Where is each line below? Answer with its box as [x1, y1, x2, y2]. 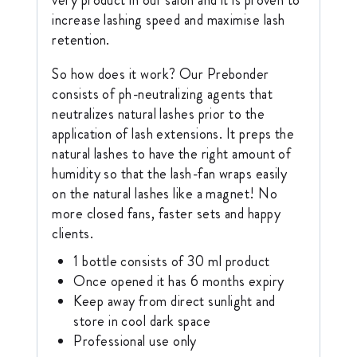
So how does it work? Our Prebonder [52, 63, 269, 84]
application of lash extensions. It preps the [52, 123, 295, 144]
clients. [52, 222, 94, 244]
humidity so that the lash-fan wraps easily [52, 163, 288, 184]
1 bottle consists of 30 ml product [73, 250, 270, 272]
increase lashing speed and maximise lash [52, 9, 285, 30]
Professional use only [73, 330, 197, 351]
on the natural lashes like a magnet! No [52, 182, 277, 204]
